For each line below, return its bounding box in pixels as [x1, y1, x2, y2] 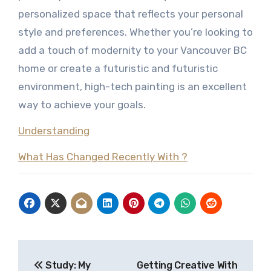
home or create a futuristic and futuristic [18, 62, 218, 74]
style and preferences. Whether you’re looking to [18, 26, 253, 38]
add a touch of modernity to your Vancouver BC [18, 44, 247, 56]
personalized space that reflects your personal [18, 8, 243, 20]
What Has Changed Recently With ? [18, 151, 188, 163]
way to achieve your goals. [18, 99, 146, 111]
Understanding [18, 125, 90, 137]
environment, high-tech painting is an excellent [18, 80, 247, 93]
